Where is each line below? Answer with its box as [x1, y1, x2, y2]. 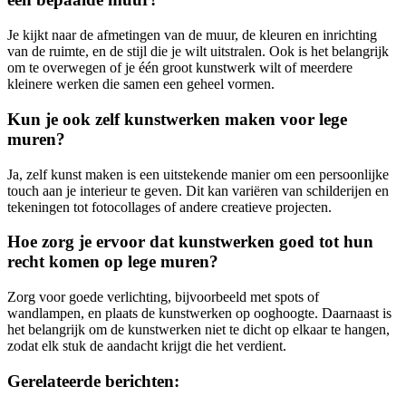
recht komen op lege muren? [7, 252, 218, 272]
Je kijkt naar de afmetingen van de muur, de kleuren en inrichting [7, 27, 377, 43]
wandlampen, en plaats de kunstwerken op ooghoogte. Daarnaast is [7, 305, 391, 322]
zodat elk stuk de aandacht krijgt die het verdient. [7, 338, 286, 354]
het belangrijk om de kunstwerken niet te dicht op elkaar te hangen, [7, 322, 390, 338]
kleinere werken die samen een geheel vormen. [7, 76, 275, 92]
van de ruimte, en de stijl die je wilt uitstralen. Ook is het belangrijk [7, 43, 389, 60]
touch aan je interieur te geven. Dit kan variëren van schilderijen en [7, 182, 389, 198]
